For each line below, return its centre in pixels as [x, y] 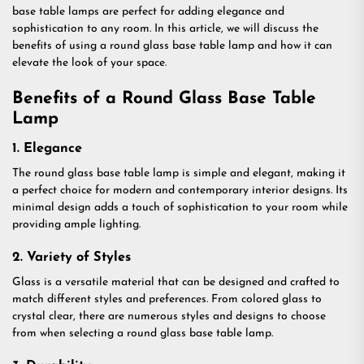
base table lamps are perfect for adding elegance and [148, 12]
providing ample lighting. [76, 225]
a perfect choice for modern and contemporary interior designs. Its [180, 191]
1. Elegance [47, 149]
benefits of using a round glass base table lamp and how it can [172, 46]
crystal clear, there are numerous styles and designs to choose [169, 316]
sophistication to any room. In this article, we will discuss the [165, 29]
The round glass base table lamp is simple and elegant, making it [179, 173]
